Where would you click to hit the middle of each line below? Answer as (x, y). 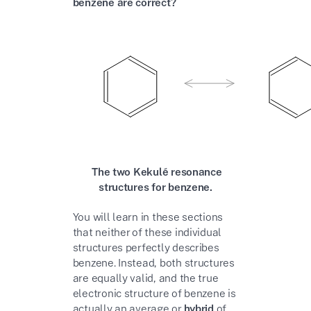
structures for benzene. (155, 186)
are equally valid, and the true (145, 278)
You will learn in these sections (148, 217)
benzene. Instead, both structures (153, 263)
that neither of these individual (147, 232)
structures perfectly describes (146, 247)
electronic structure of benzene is (154, 293)
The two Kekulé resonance (157, 171)
